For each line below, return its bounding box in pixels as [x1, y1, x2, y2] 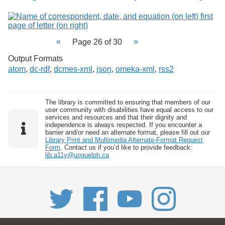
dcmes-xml [54, 64, 92, 73]
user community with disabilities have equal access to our [45, 105, 213, 114]
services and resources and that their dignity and [45, 113, 187, 121]
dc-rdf [30, 64, 50, 73]
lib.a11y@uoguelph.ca [45, 151, 109, 159]
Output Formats [8, 54, 63, 63]
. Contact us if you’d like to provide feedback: [60, 143, 192, 151]
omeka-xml [116, 64, 155, 73]
